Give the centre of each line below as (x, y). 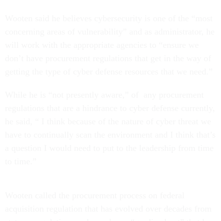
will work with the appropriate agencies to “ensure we (102, 45)
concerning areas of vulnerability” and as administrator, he (110, 31)
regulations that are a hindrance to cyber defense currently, (110, 108)
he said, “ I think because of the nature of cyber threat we (108, 121)
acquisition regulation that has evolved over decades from (108, 208)
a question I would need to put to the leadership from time (109, 148)
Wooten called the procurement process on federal (95, 195)
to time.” (22, 161)
